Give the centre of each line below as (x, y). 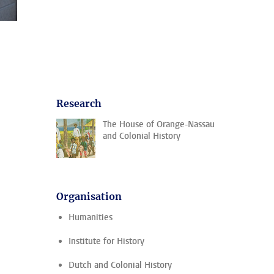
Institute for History (106, 241)
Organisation (89, 196)
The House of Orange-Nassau (159, 124)
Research (79, 103)
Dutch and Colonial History (120, 265)
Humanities (91, 217)
